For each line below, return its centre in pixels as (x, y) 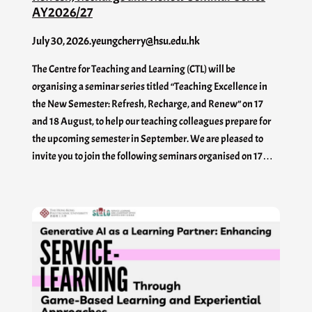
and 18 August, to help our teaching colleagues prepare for (151, 121)
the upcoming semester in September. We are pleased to (148, 138)
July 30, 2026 (61, 41)
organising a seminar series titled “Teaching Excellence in (150, 86)
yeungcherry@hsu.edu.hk (146, 41)
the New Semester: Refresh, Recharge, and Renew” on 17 (148, 103)
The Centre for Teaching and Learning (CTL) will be (134, 69)
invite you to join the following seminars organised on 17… (153, 156)
